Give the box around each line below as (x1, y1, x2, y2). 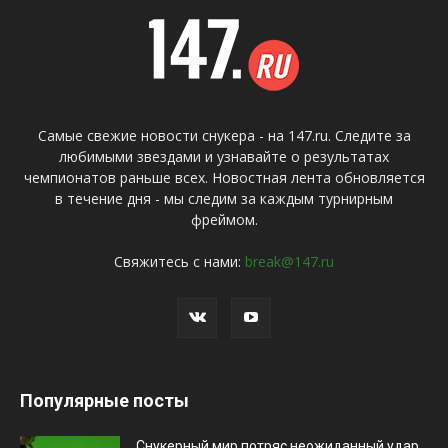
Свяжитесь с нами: (114, 251, 245, 271)
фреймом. (190, 209, 258, 229)
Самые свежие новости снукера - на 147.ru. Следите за (37, 125, 411, 145)
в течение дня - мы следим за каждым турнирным (55, 188, 393, 208)
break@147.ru (245, 251, 334, 271)
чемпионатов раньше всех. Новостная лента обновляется (23, 167, 425, 187)
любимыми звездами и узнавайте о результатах (59, 146, 389, 166)
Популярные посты (20, 389, 189, 411)
